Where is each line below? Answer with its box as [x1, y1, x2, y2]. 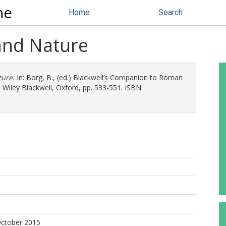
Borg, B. [26, 73, 53, 82]
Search [158, 8, 183, 17]
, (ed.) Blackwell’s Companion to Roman [53, 73, 183, 82]
